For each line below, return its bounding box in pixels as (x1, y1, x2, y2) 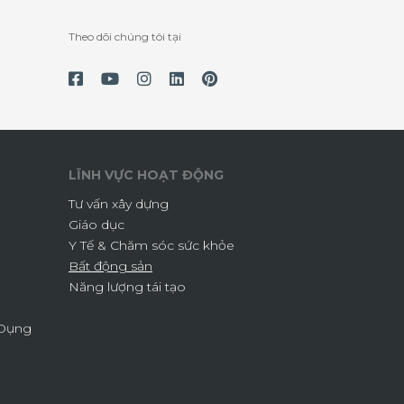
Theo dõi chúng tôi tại (69, 29, 181, 43)
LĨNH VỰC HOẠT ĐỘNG (69, 166, 224, 183)
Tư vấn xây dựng (69, 195, 169, 212)
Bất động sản (69, 257, 152, 274)
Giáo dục (69, 216, 124, 233)
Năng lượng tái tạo (69, 278, 186, 295)
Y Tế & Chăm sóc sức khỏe (69, 236, 234, 253)
